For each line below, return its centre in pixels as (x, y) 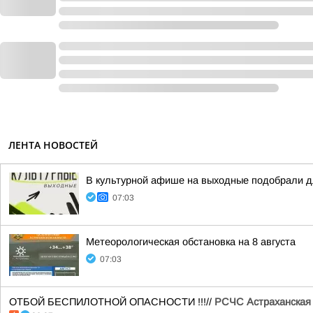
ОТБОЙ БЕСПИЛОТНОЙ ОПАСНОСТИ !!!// (112, 302)
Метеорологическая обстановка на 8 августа (191, 242)
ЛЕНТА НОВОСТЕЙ (53, 145)
